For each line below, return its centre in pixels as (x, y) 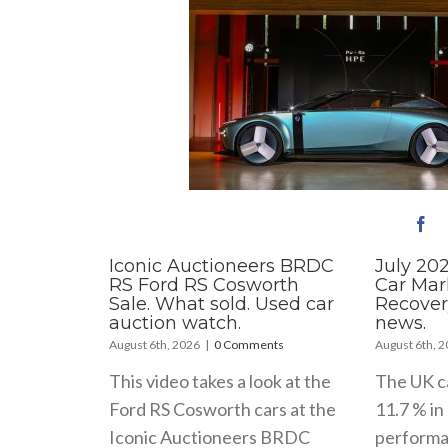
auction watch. (175, 322)
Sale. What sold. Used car (222, 303)
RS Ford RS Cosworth (204, 284)
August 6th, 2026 (155, 344)
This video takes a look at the (220, 380)
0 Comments (249, 344)
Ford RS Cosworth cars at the (223, 408)
